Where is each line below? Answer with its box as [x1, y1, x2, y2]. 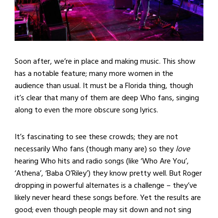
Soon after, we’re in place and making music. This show [15, 55, 196, 68]
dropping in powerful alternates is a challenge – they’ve [15, 179, 197, 192]
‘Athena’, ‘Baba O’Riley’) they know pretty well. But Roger [15, 167, 202, 180]
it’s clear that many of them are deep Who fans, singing [15, 91, 199, 105]
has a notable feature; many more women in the [15, 67, 173, 80]
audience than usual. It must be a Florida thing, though [15, 79, 193, 92]
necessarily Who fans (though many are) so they [15, 143, 176, 156]
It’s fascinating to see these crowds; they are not [15, 130, 178, 144]
